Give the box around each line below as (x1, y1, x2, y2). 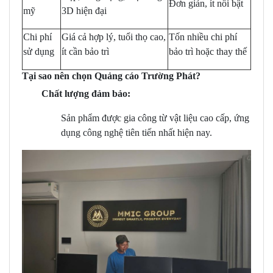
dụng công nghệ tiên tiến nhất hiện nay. (61, 127, 212, 138)
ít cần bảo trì (62, 46, 109, 57)
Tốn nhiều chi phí (169, 32, 237, 43)
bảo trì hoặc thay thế (169, 46, 247, 57)
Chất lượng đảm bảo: (41, 88, 130, 99)
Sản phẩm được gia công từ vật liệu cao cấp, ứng (61, 113, 249, 124)
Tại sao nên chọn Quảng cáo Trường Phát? (22, 71, 200, 82)
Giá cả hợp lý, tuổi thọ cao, (62, 32, 166, 43)
